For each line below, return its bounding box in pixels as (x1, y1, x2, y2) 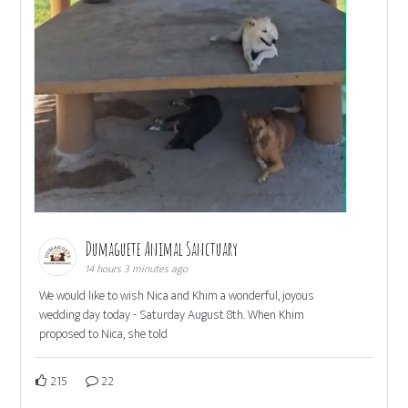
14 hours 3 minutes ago (85, 259, 189, 278)
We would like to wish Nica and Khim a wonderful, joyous (39, 284, 315, 306)
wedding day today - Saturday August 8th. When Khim (39, 303, 305, 325)
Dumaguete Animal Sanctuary (85, 237, 241, 260)
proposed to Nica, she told (39, 322, 168, 344)
